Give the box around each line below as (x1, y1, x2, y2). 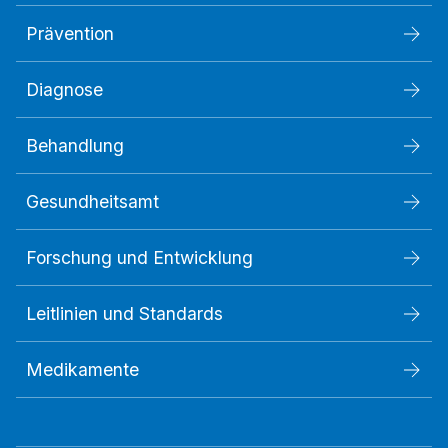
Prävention (26, 23, 114, 45)
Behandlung (26, 135, 124, 157)
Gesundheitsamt (26, 191, 159, 213)
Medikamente (26, 359, 139, 381)
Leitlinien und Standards (26, 303, 223, 325)
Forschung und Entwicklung (26, 247, 253, 269)
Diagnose (26, 79, 103, 101)
